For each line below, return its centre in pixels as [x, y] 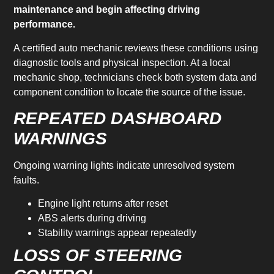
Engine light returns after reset [103, 204]
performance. [45, 24]
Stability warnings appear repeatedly [117, 233]
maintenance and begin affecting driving [107, 10]
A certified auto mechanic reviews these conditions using [136, 48]
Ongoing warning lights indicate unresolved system [124, 165]
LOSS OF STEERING [98, 256]
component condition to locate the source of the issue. [130, 92]
